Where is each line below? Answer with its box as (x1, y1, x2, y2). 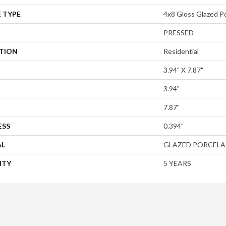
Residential (163, 47, 199, 56)
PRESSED (163, 28, 194, 37)
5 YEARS (163, 159, 191, 168)
